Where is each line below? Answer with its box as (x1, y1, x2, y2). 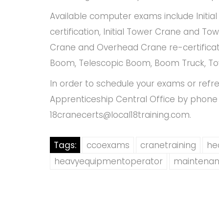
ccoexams (87, 139, 130, 151)
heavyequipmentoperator (54, 155, 163, 167)
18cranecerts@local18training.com (50, 109, 190, 121)
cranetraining (140, 139, 196, 151)
